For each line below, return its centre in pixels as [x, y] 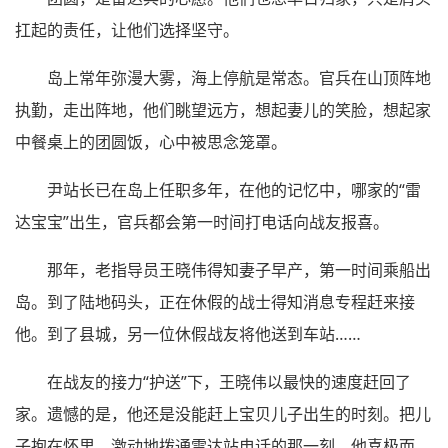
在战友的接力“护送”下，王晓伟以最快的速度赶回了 [229, 381]
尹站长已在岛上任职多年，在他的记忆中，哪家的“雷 [234, 189]
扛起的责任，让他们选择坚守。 [127, 29]
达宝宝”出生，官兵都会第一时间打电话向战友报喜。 [202, 221]
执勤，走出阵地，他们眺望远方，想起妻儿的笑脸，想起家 [223, 109]
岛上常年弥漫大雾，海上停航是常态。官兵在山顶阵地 [239, 77]
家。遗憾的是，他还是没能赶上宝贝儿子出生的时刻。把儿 [223, 413]
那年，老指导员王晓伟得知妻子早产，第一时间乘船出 [239, 269]
